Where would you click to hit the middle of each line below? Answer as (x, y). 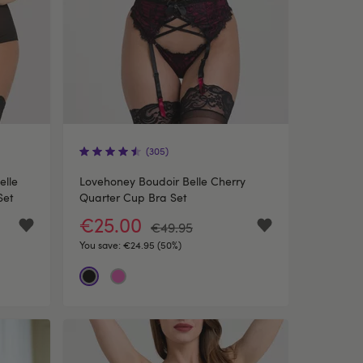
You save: (101, 245)
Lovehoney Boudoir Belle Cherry (162, 181)
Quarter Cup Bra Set (133, 197)
